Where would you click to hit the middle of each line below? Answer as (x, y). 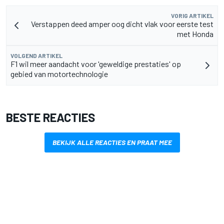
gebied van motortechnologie (59, 73)
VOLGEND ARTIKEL (36, 55)
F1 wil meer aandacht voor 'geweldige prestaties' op (96, 63)
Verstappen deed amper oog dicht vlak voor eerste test (122, 23)
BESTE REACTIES (50, 117)
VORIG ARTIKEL (192, 15)
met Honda (195, 33)
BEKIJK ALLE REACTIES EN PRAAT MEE (112, 142)
